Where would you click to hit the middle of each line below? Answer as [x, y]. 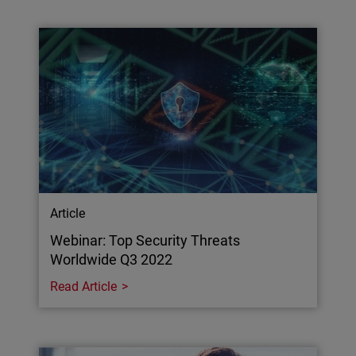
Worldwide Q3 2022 [112, 259]
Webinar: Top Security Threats [145, 240]
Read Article [84, 286]
